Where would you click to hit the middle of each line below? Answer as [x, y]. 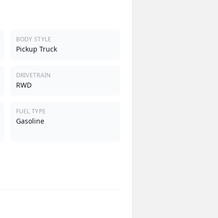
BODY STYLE [34, 39]
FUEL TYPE [31, 111]
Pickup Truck [36, 49]
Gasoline [30, 121]
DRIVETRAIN [33, 75]
